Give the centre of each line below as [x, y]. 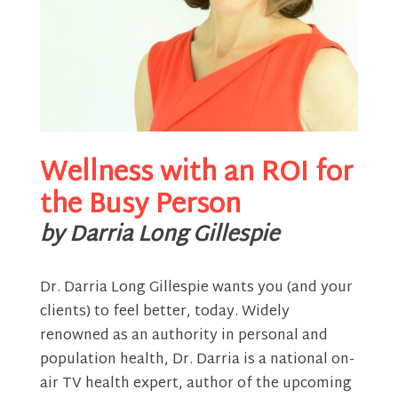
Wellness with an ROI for [196, 174]
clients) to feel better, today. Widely [164, 313]
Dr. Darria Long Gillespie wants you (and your [196, 289]
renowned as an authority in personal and [183, 337]
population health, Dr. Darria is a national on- [197, 361]
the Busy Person [140, 206]
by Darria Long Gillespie [159, 236]
